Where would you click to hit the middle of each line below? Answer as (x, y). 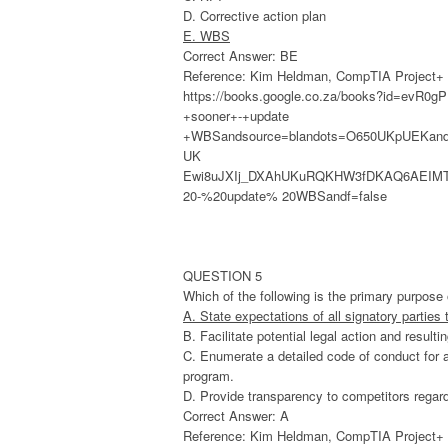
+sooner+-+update (236, 116)
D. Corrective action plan (254, 16)
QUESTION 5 (222, 276)
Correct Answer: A (236, 416)
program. (208, 376)
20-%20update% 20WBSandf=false (285, 196)
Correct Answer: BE (240, 56)
